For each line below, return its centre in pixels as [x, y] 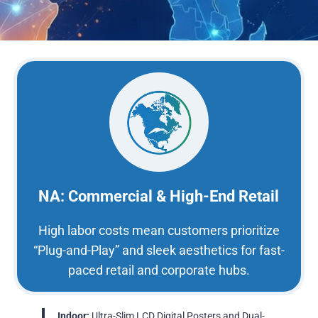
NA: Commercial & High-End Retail [159, 197]
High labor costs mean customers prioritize [159, 231]
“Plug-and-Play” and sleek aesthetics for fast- [159, 251]
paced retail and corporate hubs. [159, 270]
